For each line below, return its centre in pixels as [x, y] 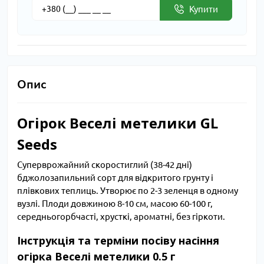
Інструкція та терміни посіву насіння [118, 241]
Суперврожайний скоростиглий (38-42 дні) [105, 165]
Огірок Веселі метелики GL [118, 123]
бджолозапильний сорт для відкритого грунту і [115, 178]
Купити [204, 9]
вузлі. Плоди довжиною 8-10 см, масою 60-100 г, [115, 204]
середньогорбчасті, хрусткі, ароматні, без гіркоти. [121, 217]
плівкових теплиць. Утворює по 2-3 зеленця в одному [128, 191]
